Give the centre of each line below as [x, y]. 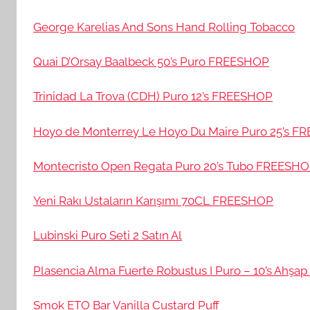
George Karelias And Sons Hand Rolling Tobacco [164, 27]
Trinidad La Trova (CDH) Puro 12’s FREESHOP [153, 97]
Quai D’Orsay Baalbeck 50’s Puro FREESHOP [151, 62]
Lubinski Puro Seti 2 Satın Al [108, 236]
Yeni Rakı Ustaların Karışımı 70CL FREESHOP [153, 201]
